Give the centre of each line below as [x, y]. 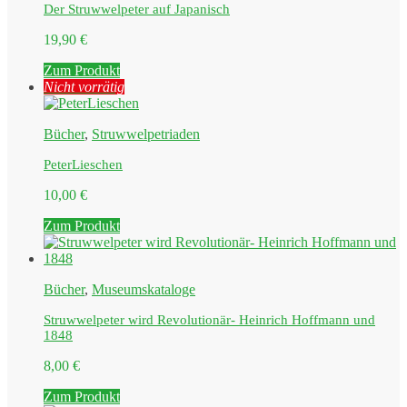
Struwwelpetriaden [146, 134]
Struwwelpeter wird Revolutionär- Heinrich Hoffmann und [209, 319]
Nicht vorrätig [84, 86]
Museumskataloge [144, 289]
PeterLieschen [83, 164]
